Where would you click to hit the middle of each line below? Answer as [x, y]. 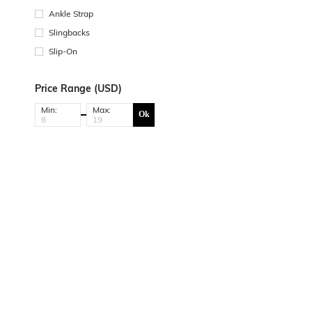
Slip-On [63, 51]
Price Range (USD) [78, 88]
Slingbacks [69, 32]
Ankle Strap [71, 13]
